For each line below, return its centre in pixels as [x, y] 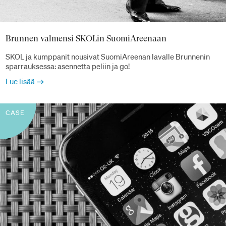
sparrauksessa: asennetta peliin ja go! [68, 66]
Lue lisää [20, 81]
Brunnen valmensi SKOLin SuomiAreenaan [86, 39]
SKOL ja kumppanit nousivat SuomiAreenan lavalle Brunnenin [108, 56]
